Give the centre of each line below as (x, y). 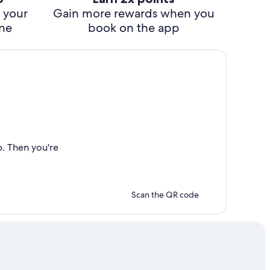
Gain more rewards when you (133, 13)
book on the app (133, 28)
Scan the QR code (165, 195)
